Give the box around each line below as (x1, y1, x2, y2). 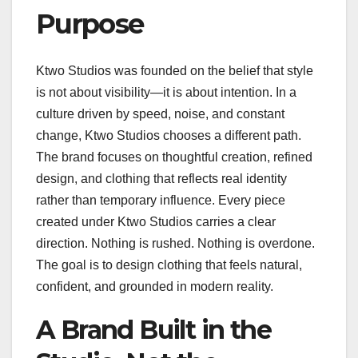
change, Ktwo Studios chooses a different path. (36, 128, 301, 142)
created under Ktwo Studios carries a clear (36, 214, 276, 229)
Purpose (36, 7, 144, 42)
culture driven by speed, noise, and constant (36, 106, 284, 121)
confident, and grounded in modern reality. (36, 279, 273, 293)
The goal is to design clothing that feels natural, (36, 257, 302, 272)
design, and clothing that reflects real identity (36, 171, 287, 185)
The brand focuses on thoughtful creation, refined (36, 149, 312, 164)
